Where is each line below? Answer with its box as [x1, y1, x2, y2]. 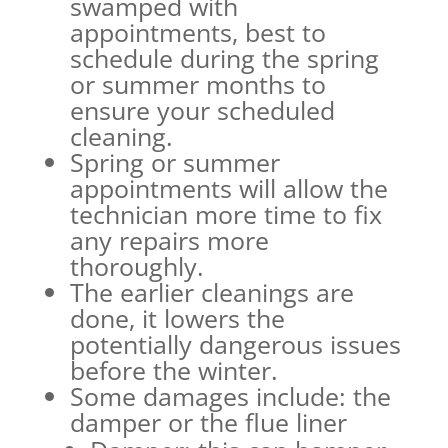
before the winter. [69, 352, 278, 387]
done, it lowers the [69, 300, 285, 335]
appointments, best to [69, 14, 326, 49]
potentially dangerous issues [69, 326, 401, 361]
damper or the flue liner [69, 404, 347, 439]
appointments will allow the [69, 170, 388, 205]
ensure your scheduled [69, 92, 335, 127]
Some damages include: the [69, 378, 391, 413]
